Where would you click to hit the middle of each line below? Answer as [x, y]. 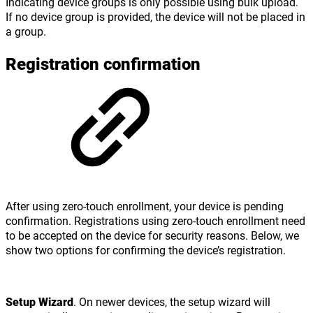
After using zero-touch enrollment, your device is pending [145, 205]
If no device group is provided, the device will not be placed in [155, 17]
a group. [26, 31]
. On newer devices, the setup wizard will [172, 301]
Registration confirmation [103, 64]
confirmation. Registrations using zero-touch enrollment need [155, 220]
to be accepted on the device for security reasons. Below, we [152, 235]
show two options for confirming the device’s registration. [146, 249]
